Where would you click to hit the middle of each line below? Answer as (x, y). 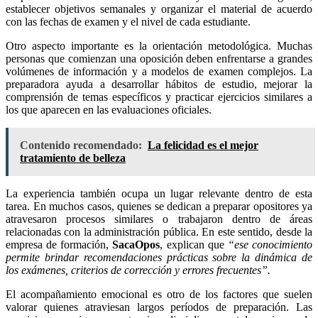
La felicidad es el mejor (203, 146)
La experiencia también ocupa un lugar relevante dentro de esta (159, 194)
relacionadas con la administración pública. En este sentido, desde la (159, 232)
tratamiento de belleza (73, 158)
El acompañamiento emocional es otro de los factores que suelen (159, 295)
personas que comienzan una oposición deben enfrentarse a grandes (159, 59)
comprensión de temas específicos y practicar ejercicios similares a (159, 97)
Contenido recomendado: (81, 146)
